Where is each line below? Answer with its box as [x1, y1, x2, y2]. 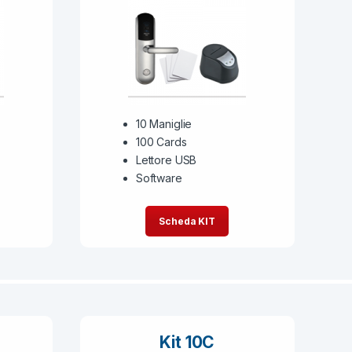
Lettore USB [135, 153, 197, 167]
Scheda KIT [159, 215, 216, 228]
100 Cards [135, 135, 187, 149]
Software [135, 171, 182, 185]
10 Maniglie [135, 117, 192, 131]
